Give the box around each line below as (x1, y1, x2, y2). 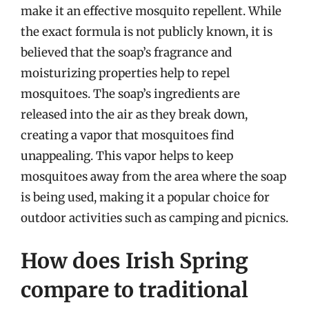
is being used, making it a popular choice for (21, 190, 270, 205)
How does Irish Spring (21, 247, 248, 274)
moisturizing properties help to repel (21, 66, 230, 81)
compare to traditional (21, 276, 248, 303)
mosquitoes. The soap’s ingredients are (21, 86, 240, 101)
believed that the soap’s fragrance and (21, 45, 232, 60)
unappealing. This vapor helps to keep (21, 148, 233, 163)
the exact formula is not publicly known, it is (21, 24, 272, 39)
